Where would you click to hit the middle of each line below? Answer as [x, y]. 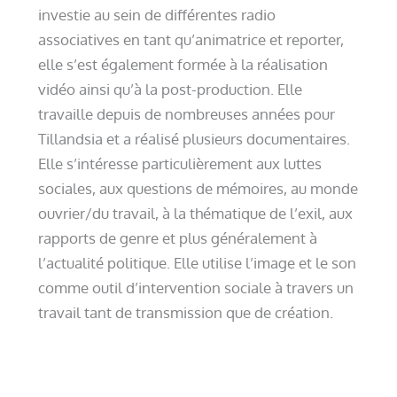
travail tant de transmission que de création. [186, 312]
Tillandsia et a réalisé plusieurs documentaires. [194, 139]
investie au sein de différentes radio [157, 15]
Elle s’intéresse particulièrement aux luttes [180, 163]
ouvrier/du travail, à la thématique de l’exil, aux [195, 213]
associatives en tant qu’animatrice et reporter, [191, 39]
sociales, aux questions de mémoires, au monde [198, 188]
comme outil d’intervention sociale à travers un [196, 288]
